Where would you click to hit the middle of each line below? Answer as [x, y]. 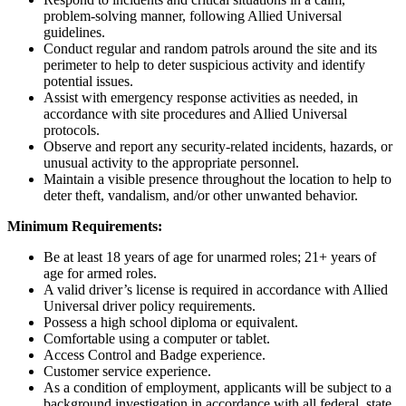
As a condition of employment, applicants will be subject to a [217, 388]
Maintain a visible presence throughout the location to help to [217, 179]
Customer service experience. [127, 372]
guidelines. [74, 33]
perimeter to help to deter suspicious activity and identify [204, 65]
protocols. [72, 130]
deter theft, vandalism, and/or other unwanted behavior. [201, 196]
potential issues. [88, 82]
